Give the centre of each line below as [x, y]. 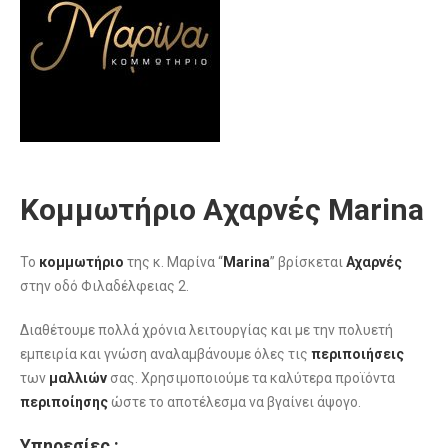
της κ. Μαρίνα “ [175, 262]
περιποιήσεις [357, 354]
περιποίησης [64, 402]
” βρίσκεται [308, 262]
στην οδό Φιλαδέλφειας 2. [104, 286]
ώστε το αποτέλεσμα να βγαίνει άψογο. [234, 402]
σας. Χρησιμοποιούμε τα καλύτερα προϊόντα [251, 378]
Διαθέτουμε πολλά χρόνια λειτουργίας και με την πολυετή [206, 330]
